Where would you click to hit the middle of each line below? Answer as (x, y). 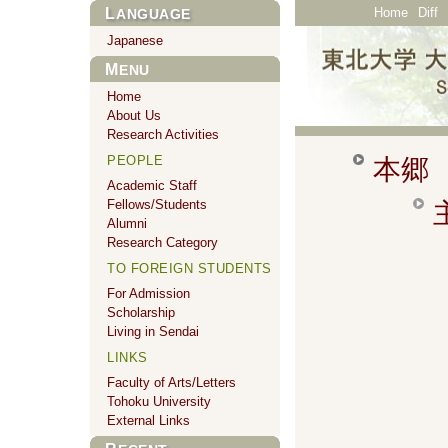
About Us (134, 115)
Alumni (127, 223)
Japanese (135, 40)
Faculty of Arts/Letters (171, 382)
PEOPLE (135, 160)
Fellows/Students (157, 204)
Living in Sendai (153, 331)
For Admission (148, 293)
